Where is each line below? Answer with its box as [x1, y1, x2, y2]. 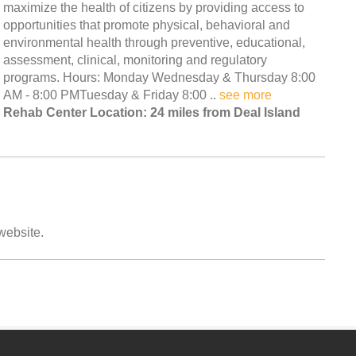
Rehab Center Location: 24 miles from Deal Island [3, 105, 300, 119]
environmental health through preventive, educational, [3, 35, 305, 49]
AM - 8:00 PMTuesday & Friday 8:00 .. [3, 87, 219, 102]
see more [219, 87, 272, 102]
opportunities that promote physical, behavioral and [3, 17, 290, 32]
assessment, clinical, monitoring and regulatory [3, 52, 267, 67]
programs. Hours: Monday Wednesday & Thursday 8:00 [3, 70, 315, 84]
